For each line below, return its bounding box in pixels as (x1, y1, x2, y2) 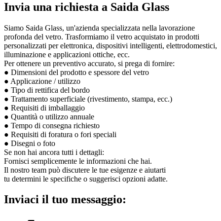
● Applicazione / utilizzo (4, 76, 80, 85)
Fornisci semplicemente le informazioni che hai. (4, 156, 152, 165)
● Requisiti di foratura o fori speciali (4, 130, 116, 139)
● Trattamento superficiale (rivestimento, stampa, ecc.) (4, 94, 172, 103)
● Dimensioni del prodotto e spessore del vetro (4, 68, 149, 76)
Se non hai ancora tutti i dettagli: (4, 147, 104, 156)
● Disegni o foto (4, 139, 55, 147)
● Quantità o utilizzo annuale (4, 112, 94, 121)
